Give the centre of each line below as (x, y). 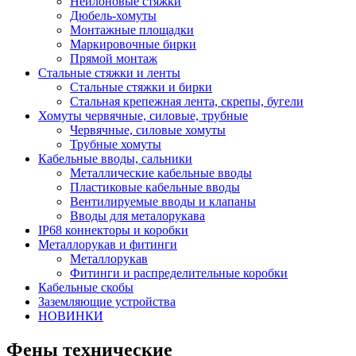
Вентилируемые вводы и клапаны (163, 201)
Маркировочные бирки (133, 44)
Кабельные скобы (86, 287)
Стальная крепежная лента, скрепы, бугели (187, 101)
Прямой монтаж (114, 58)
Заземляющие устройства (107, 302)
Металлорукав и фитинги (108, 244)
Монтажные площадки (132, 30)
